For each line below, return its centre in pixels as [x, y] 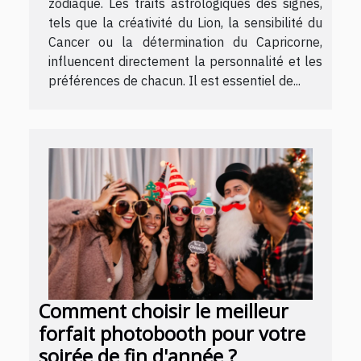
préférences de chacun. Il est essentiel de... [174, 81]
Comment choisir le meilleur [164, 311]
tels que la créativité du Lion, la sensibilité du [185, 23]
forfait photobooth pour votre [172, 333]
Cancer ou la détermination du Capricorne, [185, 42]
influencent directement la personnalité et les [185, 62]
